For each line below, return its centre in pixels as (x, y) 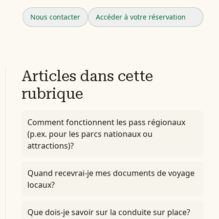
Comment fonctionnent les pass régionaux (106, 122)
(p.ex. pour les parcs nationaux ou (90, 134)
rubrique (52, 94)
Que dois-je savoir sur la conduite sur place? (109, 212)
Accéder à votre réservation (141, 17)
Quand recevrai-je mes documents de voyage (111, 173)
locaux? (41, 185)
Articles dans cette (87, 76)
